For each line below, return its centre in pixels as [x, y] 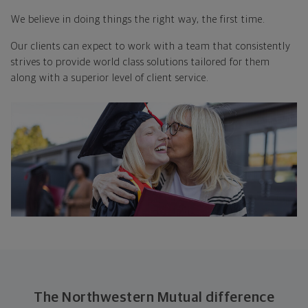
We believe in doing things [71, 19]
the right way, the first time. [200, 19]
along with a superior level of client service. [110, 78]
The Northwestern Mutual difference [154, 298]
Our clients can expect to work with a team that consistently [151, 46]
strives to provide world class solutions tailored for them [141, 62]
